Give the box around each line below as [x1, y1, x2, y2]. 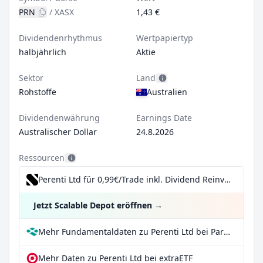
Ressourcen [19, 152, 65, 163]
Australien [147, 86, 187, 97]
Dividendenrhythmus [19, 32, 102, 43]
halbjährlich [19, 46, 66, 58]
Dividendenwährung [19, 112, 100, 123]
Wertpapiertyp [136, 32, 193, 43]
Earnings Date [136, 112, 192, 123]
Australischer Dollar [19, 126, 97, 137]
